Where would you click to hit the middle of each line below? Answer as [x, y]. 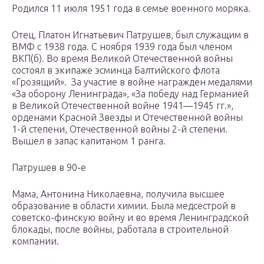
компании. [35, 241]
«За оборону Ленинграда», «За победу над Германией [130, 94]
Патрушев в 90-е [49, 168]
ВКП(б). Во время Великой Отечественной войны [122, 59]
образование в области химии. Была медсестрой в [124, 206]
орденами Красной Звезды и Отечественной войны [127, 118]
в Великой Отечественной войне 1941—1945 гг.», [123, 106]
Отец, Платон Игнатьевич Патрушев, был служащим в [130, 35]
